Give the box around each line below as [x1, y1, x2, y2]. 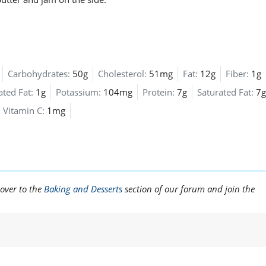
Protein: [142, 86, 175, 99]
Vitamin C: [3, 104, 45, 117]
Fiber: [226, 68, 249, 80]
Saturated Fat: [197, 86, 254, 99]
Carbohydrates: [8, 68, 70, 80]
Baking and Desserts [44, 183, 122, 195]
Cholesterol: [98, 68, 147, 80]
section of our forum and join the [122, 183, 255, 195]
